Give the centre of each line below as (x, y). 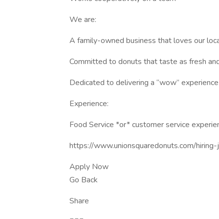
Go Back (84, 180)
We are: (83, 20)
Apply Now (89, 167)
